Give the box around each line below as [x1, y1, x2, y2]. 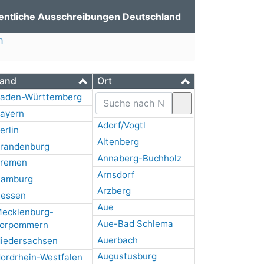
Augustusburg [97, 250, 157, 262]
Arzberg [97, 185, 131, 197]
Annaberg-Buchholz [97, 152, 181, 164]
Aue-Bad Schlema [97, 217, 173, 229]
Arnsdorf [97, 169, 134, 180]
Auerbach [97, 234, 138, 246]
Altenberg [97, 136, 139, 147]
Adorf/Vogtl [97, 120, 146, 131]
